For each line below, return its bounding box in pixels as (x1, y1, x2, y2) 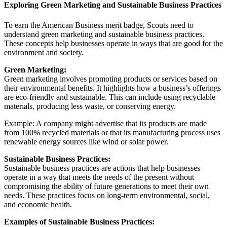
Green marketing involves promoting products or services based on (4, 74, 217, 83)
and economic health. (4, 200, 72, 209)
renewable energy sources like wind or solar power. (4, 137, 168, 146)
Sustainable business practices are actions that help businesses (4, 163, 200, 172)
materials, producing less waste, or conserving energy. (4, 101, 176, 110)
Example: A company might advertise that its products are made (4, 119, 207, 128)
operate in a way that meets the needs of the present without (4, 172, 194, 181)
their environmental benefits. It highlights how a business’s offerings (4, 83, 221, 92)
